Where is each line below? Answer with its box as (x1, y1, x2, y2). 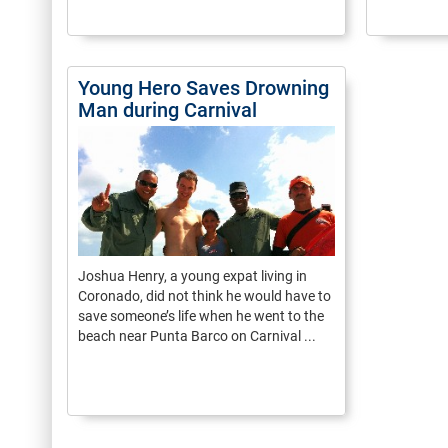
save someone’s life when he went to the (78, 308, 324, 324)
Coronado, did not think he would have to (78, 288, 331, 304)
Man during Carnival (78, 98, 257, 122)
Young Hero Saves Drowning (78, 76, 329, 100)
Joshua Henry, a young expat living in (78, 268, 307, 284)
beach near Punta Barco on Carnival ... (78, 328, 316, 344)
